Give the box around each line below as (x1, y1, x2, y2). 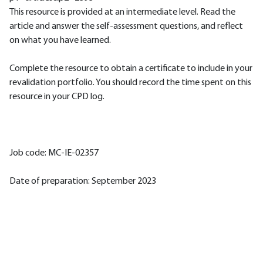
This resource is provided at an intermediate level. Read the (9, 7, 235, 17)
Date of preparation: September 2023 (9, 176, 156, 186)
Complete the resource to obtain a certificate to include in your (9, 63, 252, 73)
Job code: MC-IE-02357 (9, 148, 99, 158)
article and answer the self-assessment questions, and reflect (9, 21, 243, 31)
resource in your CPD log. (9, 92, 104, 102)
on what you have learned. (9, 35, 111, 45)
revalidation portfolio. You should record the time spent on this (9, 77, 251, 87)
